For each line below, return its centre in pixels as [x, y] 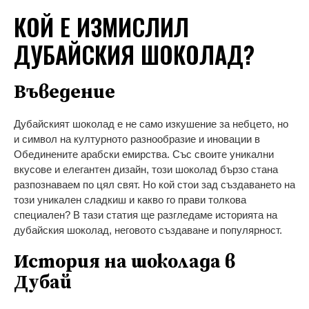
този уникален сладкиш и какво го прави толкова [130, 199]
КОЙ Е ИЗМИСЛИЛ [101, 26]
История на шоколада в [124, 262]
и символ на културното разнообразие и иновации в [137, 139]
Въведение [64, 92]
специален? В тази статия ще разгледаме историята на [146, 215]
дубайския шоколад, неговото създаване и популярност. [148, 230]
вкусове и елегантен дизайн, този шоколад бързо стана [146, 169]
